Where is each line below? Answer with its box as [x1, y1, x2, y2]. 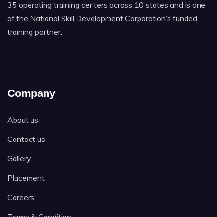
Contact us [7, 134, 45, 144]
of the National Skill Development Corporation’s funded [7, 13, 197, 23]
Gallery [7, 153, 31, 163]
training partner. [7, 27, 62, 37]
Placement [7, 172, 45, 183]
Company [7, 87, 55, 99]
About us [7, 114, 38, 124]
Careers [7, 192, 34, 202]
